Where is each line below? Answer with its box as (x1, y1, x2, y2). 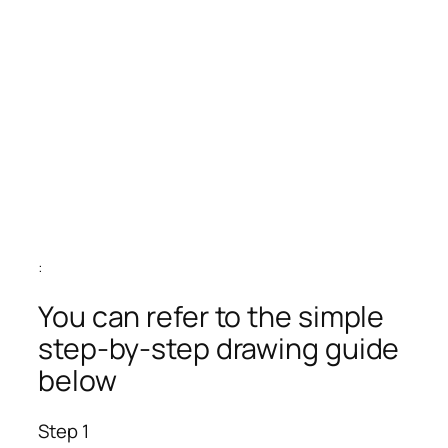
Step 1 (38, 417, 89, 444)
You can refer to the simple (38, 297, 385, 337)
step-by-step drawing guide (38, 329, 400, 369)
